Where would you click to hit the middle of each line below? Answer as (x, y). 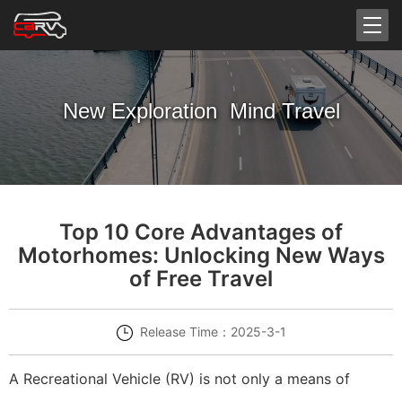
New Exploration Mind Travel (201, 111)
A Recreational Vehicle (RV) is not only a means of (179, 379)
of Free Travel (201, 279)
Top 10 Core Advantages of (201, 232)
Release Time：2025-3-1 (213, 332)
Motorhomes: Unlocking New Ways (201, 255)
